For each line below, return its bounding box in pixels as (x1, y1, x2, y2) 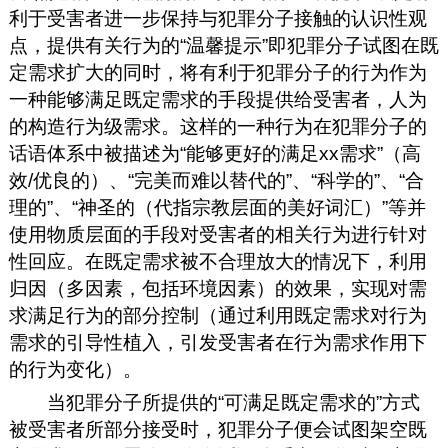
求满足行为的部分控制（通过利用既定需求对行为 (8, 304, 427, 326)
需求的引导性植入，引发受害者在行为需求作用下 (8, 331, 427, 353)
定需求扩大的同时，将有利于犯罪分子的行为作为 (8, 61, 427, 83)
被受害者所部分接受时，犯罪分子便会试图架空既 (8, 418, 427, 440)
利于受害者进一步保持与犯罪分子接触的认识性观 (8, 7, 427, 29)
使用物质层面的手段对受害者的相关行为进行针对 (8, 223, 427, 245)
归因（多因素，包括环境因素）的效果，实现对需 (8, 277, 427, 299)
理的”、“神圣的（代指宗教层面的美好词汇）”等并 (8, 196, 426, 218)
